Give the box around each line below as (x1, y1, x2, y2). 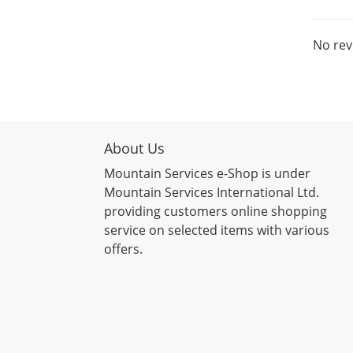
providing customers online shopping (104, 203, 327, 220)
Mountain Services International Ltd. (104, 184, 319, 201)
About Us (104, 139, 165, 158)
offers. (104, 240, 143, 258)
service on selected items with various (104, 221, 329, 239)
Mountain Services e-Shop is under (104, 165, 310, 182)
